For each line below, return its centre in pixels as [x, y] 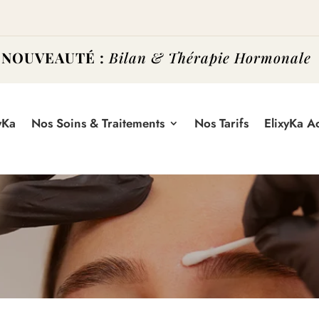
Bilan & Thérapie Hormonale [210, 57]
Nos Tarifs [222, 123]
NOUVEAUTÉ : [53, 57]
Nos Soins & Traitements [98, 123]
